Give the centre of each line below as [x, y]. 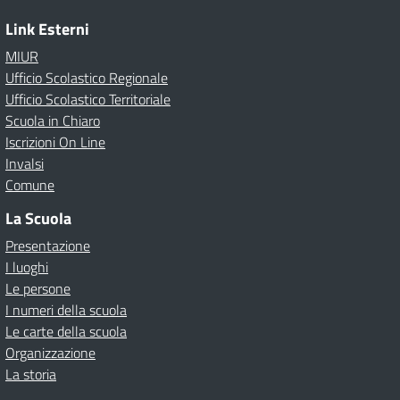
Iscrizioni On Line [55, 142]
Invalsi [25, 163]
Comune [30, 185]
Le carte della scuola [66, 331]
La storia [31, 374]
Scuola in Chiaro [53, 121]
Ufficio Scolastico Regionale [87, 78]
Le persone [38, 288]
